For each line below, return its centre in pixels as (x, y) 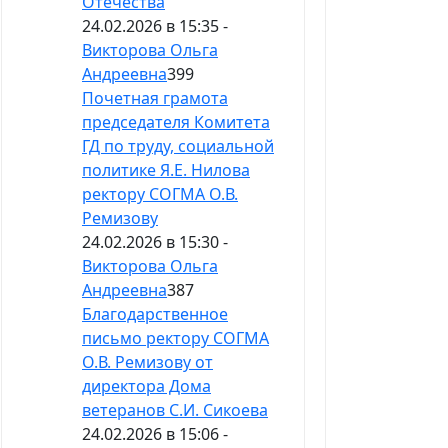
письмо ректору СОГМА (175, 338)
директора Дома (146, 386)
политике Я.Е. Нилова (166, 170)
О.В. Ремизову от (147, 362)
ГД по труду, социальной (178, 146)
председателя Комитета (176, 122)
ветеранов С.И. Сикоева (175, 410)
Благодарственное (155, 314)
